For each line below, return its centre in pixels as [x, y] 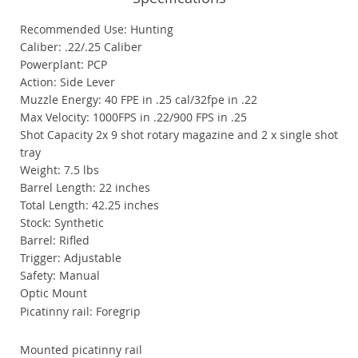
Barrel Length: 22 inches [85, 188]
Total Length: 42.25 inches [89, 205]
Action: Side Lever [68, 82]
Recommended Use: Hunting [97, 30]
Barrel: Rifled [55, 241]
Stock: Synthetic [62, 223]
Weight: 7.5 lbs [60, 170]
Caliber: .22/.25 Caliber [81, 47]
